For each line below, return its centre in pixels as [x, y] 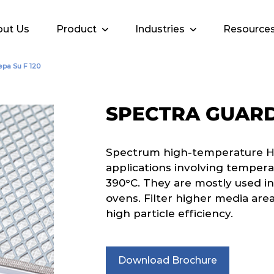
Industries [160, 29]
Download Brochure [168, 260]
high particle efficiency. [169, 213]
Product [76, 29]
